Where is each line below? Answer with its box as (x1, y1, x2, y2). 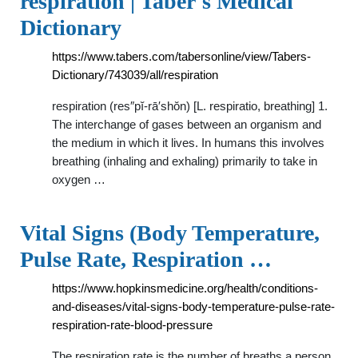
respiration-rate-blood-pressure (52, 318, 213, 332)
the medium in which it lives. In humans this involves (52, 136, 324, 149)
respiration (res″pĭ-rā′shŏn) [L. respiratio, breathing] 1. (52, 99, 328, 113)
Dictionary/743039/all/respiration (52, 68, 218, 82)
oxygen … (52, 173, 105, 186)
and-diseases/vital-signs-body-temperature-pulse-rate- (52, 300, 335, 313)
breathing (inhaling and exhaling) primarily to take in (52, 154, 317, 168)
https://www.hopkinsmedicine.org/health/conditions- (52, 281, 318, 295)
